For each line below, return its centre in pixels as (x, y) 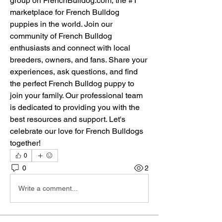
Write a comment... (48, 188)
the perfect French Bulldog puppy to (72, 83)
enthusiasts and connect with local (70, 48)
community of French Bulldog (61, 36)
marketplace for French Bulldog (65, 12)
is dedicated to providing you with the (75, 107)
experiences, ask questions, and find (74, 72)
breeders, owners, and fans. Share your (79, 60)
